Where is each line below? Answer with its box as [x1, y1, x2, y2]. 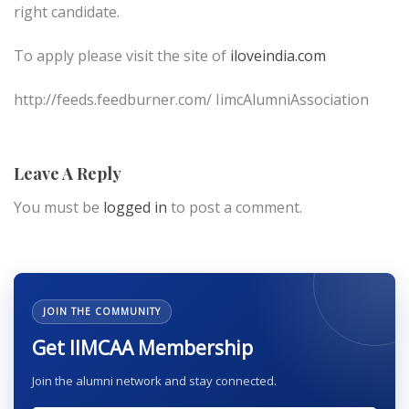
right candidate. [14, 2, 120, 23]
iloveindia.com [230, 46, 326, 67]
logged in [103, 197, 167, 218]
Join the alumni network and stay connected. [32, 372, 277, 390]
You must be [14, 197, 103, 218]
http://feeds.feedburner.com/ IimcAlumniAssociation [14, 89, 369, 110]
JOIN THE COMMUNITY [43, 305, 161, 319]
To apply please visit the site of [14, 46, 230, 67]
